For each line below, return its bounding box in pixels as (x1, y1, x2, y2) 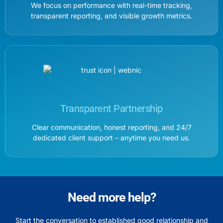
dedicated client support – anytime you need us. (33, 133, 190, 142)
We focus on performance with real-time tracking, (31, 1, 192, 10)
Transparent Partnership (60, 103, 163, 115)
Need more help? (67, 190, 156, 205)
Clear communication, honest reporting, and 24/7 (31, 123, 192, 132)
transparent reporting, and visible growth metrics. (31, 11, 192, 20)
